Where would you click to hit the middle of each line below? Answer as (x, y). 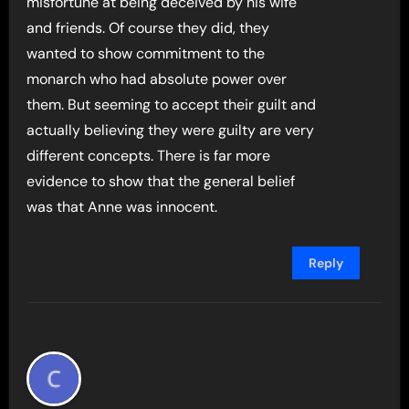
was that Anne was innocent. (122, 207)
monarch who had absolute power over (157, 79)
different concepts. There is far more (149, 156)
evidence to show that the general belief (161, 181)
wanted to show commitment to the (146, 53)
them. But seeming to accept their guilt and (172, 105)
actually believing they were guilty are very (171, 130)
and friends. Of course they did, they (148, 28)
